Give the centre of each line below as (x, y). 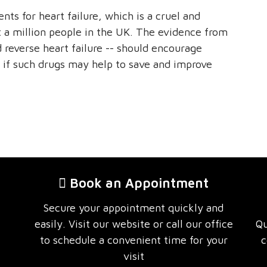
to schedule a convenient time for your (133, 240)
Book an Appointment (137, 183)
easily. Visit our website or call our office (133, 224)
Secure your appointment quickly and (133, 208)
